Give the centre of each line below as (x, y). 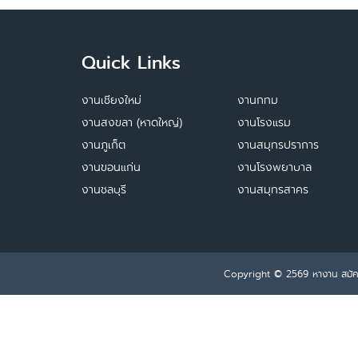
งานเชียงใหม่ (111, 100)
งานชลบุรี (104, 189)
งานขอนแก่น (111, 167)
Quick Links (131, 63)
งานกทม (258, 100)
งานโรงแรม (264, 122)
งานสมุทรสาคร (273, 189)
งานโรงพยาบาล (274, 167)
